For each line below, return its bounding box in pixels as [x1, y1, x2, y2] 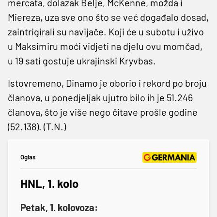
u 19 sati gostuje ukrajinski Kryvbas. [8, 54, 156, 66]
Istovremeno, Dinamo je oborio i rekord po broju [8, 77, 207, 89]
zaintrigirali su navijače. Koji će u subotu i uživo [8, 25, 204, 37]
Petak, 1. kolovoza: [20, 201, 98, 213]
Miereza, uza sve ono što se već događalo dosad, [8, 11, 209, 23]
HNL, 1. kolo [20, 176, 78, 190]
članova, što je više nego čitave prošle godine [8, 106, 198, 118]
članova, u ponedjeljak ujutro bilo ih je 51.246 [8, 91, 193, 103]
